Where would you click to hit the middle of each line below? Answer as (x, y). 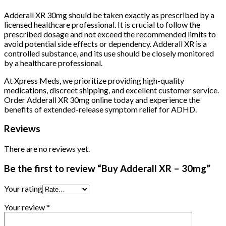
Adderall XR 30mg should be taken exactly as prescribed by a (109, 15)
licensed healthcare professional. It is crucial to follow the (102, 24)
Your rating (23, 188)
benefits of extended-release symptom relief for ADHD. (100, 109)
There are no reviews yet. (47, 149)
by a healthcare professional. (53, 63)
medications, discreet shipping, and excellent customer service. (111, 90)
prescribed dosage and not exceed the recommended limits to (110, 34)
